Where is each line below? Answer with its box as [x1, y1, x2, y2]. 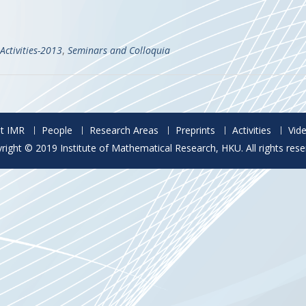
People [41, 123, 72, 137]
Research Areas [89, 123, 158, 137]
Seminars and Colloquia [68, 43, 170, 57]
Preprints [175, 123, 215, 137]
